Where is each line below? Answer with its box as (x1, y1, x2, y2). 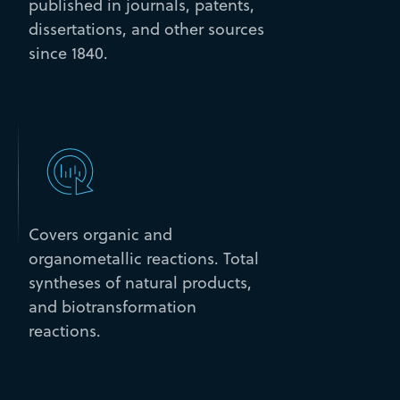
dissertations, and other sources (28, 17, 264, 40)
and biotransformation (28, 296, 196, 319)
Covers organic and (28, 223, 172, 246)
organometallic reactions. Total (28, 247, 259, 271)
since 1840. (28, 41, 108, 64)
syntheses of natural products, (28, 271, 252, 295)
